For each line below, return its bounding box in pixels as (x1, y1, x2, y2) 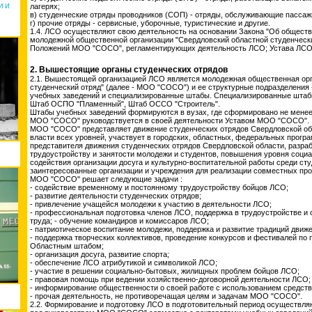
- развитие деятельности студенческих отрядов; (30, 192, 201, 200)
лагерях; (30, 2, 60, 10)
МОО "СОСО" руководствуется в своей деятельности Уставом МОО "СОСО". (30, 116, 309, 125)
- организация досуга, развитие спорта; (30, 250, 169, 258)
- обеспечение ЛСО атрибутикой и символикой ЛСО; (30, 258, 217, 267)
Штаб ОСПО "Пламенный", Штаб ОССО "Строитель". (30, 100, 220, 108)
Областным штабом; (30, 242, 104, 250)
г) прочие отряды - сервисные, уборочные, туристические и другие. (30, 19, 270, 27)
